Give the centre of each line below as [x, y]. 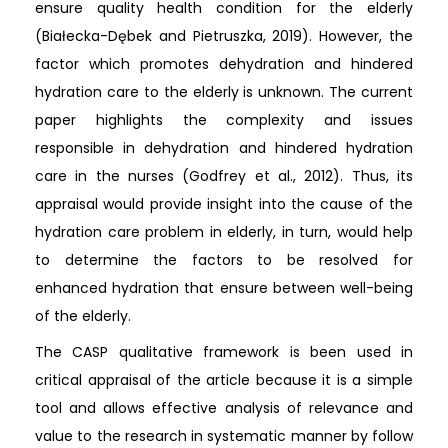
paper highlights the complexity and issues [224, 119]
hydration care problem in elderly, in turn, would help [224, 231]
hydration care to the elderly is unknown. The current [224, 91]
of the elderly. [83, 315]
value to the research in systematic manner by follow [224, 435]
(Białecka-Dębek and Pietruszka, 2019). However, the [224, 35]
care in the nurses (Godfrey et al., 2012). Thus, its [224, 175]
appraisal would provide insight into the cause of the [224, 203]
